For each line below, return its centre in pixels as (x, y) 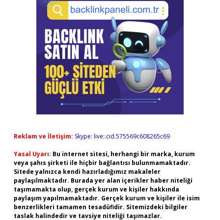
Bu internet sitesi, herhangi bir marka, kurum (124, 154)
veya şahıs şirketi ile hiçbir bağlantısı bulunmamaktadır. (102, 163)
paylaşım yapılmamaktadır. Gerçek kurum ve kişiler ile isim (107, 198)
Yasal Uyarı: (32, 154)
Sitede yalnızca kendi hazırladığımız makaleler (87, 172)
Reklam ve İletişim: (43, 136)
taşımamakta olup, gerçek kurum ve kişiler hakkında (96, 189)
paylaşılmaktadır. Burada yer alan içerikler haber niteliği (103, 180)
